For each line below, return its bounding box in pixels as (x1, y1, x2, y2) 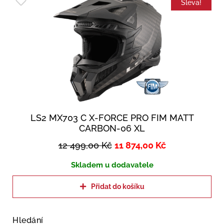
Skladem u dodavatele (70, 160, 153, 170)
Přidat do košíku (90, 182, 144, 191)
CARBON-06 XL (79, 123, 145, 134)
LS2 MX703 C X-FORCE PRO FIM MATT (30, 112, 194, 123)
